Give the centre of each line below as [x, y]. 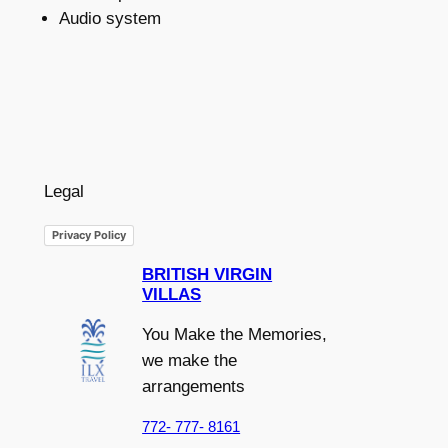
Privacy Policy [88, 235]
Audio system [109, 18]
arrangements [194, 386]
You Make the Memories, [235, 334]
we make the [190, 360]
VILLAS [172, 294]
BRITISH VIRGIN [207, 274]
